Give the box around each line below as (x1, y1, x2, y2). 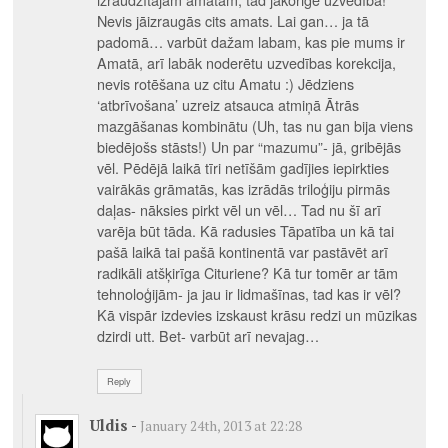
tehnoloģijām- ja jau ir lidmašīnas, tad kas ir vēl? (96, 282, 401, 304)
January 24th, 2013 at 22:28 (139, 417, 302, 436)
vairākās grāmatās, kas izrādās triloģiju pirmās (96, 177, 390, 199)
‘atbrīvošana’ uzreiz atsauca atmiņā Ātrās (96, 93, 359, 115)
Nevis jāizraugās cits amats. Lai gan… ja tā (96, 9, 369, 31)
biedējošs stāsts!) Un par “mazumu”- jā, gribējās (96, 135, 401, 157)
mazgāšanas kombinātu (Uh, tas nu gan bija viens (96, 114, 413, 136)
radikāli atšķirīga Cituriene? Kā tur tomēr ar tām (96, 261, 398, 283)
